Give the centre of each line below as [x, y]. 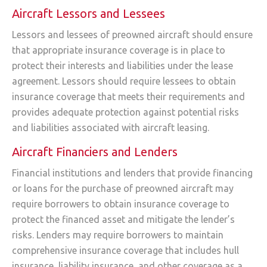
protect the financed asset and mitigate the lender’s [123, 219]
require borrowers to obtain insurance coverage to [121, 204]
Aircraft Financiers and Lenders [95, 151]
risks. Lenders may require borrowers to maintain [118, 235]
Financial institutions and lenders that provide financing [132, 173]
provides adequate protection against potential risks [125, 112]
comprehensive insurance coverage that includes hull [125, 250]
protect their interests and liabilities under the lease [122, 66]
